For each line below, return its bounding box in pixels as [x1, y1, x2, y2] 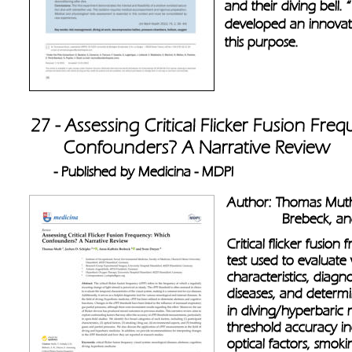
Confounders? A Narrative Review [31, 137, 335, 159]
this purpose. [225, 33, 302, 51]
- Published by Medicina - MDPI [54, 162, 238, 180]
